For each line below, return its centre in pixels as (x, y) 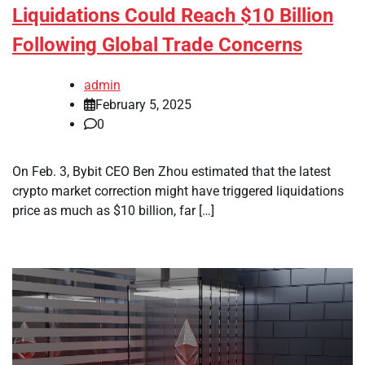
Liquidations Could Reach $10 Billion (173, 15)
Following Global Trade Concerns (157, 44)
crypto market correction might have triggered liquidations (178, 191)
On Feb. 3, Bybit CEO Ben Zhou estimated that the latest (172, 171)
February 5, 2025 (143, 104)
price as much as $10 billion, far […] (113, 210)
